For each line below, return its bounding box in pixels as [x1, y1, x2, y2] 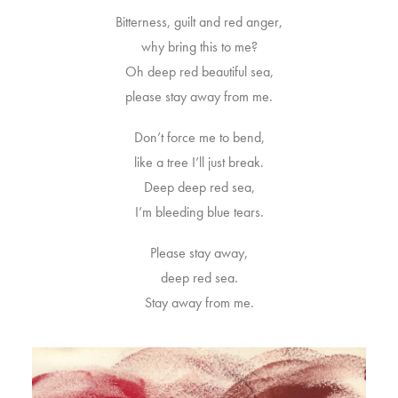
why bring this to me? [140, 37, 258, 56]
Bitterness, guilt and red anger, [115, 12, 283, 31]
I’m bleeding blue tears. [134, 203, 264, 221]
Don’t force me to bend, [133, 128, 265, 147]
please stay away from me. [125, 87, 273, 106]
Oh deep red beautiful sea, [124, 62, 274, 81]
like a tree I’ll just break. [134, 153, 264, 171]
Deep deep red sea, [143, 178, 255, 196]
